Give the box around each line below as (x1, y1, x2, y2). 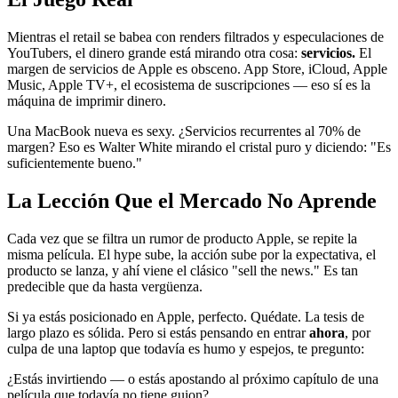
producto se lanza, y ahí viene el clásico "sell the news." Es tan (7, 262, 358, 278)
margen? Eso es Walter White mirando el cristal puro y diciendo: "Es (7, 139, 391, 155)
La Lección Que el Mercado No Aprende (7, 188, 377, 212)
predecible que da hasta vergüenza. (7, 278, 203, 294)
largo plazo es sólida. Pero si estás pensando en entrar (7, 324, 309, 340)
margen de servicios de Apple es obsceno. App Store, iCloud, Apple (7, 60, 387, 76)
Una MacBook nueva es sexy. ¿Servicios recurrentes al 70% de (7, 123, 361, 139)
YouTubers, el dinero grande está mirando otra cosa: (7, 44, 301, 60)
